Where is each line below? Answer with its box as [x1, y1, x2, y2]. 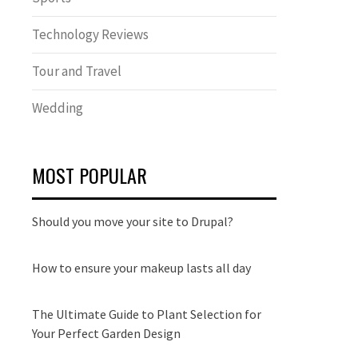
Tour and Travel [32, 62, 121, 80]
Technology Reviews [32, 26, 149, 43]
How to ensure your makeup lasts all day [32, 260, 251, 276]
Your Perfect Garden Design [32, 325, 181, 341]
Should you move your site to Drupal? [32, 213, 233, 229]
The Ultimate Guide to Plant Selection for [32, 306, 261, 322]
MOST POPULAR [32, 161, 147, 189]
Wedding [32, 99, 83, 117]
